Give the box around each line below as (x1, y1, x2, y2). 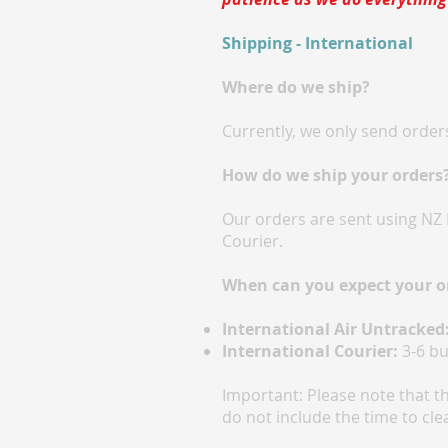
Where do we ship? (222, 76, 370, 99)
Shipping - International (222, 32, 413, 55)
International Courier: (222, 340, 398, 363)
